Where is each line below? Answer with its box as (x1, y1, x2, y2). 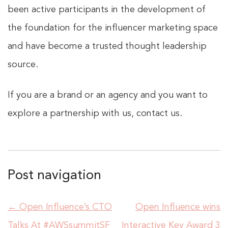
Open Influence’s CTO (17, 203, 112, 212)
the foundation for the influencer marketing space (8, 23, 218, 33)
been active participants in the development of (8, 5, 206, 15)
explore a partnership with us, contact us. (8, 109, 182, 119)
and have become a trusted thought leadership (8, 42, 207, 51)
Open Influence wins (135, 203, 220, 212)
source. (8, 60, 38, 70)
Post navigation (8, 169, 101, 183)
